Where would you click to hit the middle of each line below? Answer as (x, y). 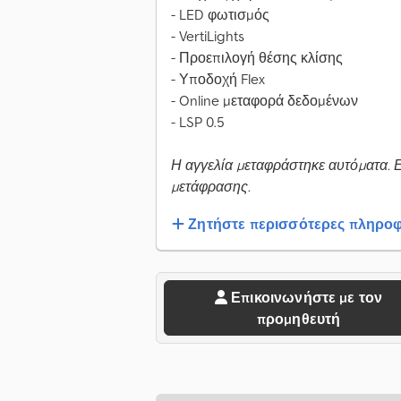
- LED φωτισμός (220, 15)
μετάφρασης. (211, 187)
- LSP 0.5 (198, 122)
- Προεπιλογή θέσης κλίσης (257, 58)
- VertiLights (208, 36)
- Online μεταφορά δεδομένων (264, 101)
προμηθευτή (299, 319)
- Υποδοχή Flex (218, 79)
